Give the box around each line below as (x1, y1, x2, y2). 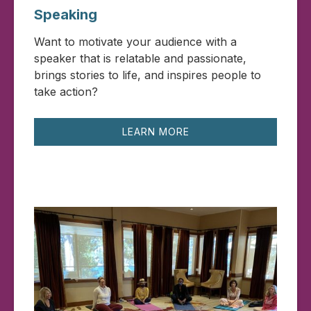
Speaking (34, 6, 97, 23)
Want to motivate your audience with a (34, 34, 237, 49)
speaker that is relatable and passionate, (34, 51, 246, 65)
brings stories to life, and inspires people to (34, 67, 261, 82)
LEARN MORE (121, 125, 190, 137)
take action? (34, 84, 98, 99)
